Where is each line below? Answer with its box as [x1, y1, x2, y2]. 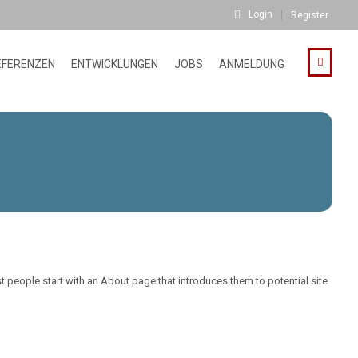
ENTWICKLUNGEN [71, 58, 158, 70]
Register [291, 10, 328, 21]
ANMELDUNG [219, 58, 284, 70]
